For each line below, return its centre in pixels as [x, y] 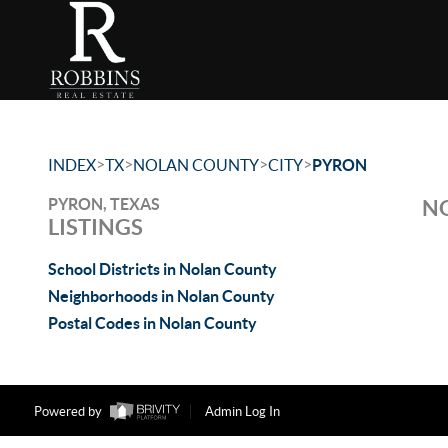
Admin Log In [242, 412]
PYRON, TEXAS [104, 204]
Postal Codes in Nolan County [152, 323]
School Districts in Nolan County [162, 269]
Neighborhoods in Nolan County [161, 296]
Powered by [69, 412]
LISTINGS [95, 226]
